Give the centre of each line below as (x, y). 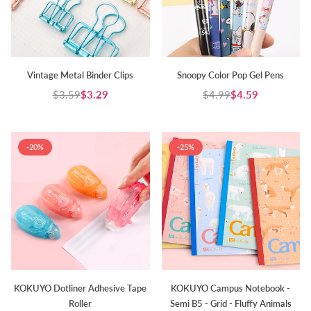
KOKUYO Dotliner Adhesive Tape (81, 288)
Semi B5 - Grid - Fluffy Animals (230, 304)
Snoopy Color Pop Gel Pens (231, 75)
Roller (81, 304)
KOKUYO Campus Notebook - (231, 288)
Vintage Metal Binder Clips (81, 75)
